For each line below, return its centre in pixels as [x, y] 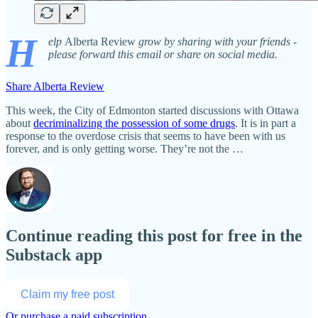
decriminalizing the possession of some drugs [134, 123]
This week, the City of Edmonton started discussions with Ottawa [152, 110]
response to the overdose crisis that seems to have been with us [146, 136]
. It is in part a [265, 123]
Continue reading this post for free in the [154, 235]
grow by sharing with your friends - [218, 41]
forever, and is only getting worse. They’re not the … [125, 148]
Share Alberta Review [55, 86]
